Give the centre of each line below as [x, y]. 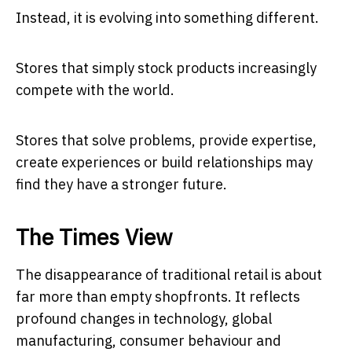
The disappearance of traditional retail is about [169, 274]
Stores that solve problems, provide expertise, [166, 140]
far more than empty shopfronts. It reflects [158, 296]
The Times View [94, 236]
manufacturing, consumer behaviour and [148, 340]
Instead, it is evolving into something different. [167, 17]
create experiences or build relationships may [164, 162]
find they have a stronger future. [121, 184]
